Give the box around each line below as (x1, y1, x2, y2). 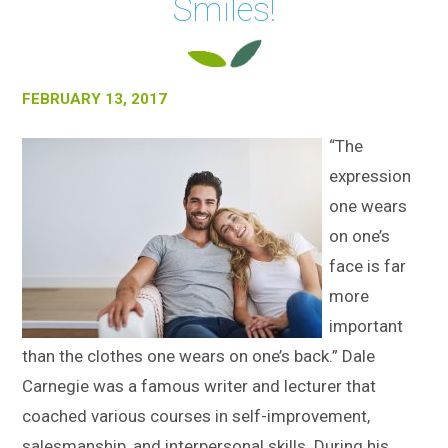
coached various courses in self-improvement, (22, 406, 371, 426)
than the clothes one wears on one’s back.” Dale (22, 346, 376, 366)
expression (329, 166, 412, 186)
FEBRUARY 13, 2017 (22, 90, 168, 108)
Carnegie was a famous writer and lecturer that (22, 376, 377, 396)
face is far (329, 256, 407, 276)
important (329, 316, 404, 336)
